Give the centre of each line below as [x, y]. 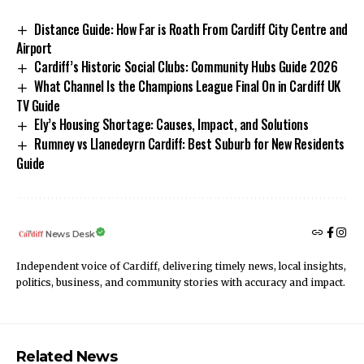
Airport [34, 48]
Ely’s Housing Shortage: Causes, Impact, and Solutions [171, 125]
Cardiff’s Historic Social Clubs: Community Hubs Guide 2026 [186, 67]
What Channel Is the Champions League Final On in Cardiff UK [187, 87]
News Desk [70, 234]
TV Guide [38, 106]
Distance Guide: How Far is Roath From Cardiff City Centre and [191, 29]
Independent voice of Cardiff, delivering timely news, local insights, [181, 266]
